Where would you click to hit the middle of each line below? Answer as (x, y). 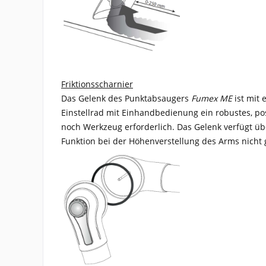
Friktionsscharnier (97, 84)
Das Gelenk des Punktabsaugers (126, 99)
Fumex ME (212, 99)
